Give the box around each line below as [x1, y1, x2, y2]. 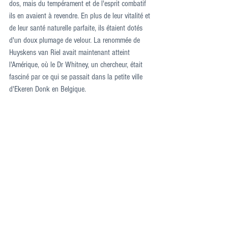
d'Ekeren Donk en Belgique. [9, 84, 86, 94]
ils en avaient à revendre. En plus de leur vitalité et [9, 11, 152, 21]
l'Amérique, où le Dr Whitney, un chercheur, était [9, 60, 145, 70]
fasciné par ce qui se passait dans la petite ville [9, 72, 145, 82]
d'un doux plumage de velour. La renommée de [9, 36, 142, 45]
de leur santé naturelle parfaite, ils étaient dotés [9, 23, 145, 33]
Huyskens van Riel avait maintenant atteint [9, 48, 132, 58]
